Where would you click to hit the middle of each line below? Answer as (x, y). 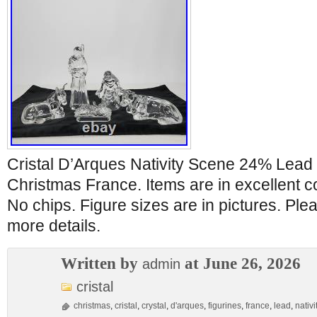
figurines (225, 306)
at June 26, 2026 (241, 263)
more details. (54, 226)
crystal (154, 306)
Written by (102, 263)
